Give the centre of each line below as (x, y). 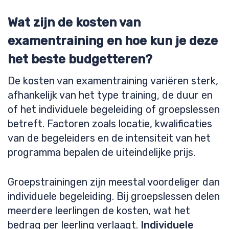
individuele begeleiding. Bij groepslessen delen (114, 196)
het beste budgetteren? (80, 59)
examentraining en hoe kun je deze (113, 41)
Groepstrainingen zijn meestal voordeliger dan (114, 182)
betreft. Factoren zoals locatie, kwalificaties (110, 124)
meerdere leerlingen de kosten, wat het (99, 211)
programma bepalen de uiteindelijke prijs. (101, 152)
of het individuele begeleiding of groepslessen (114, 109)
